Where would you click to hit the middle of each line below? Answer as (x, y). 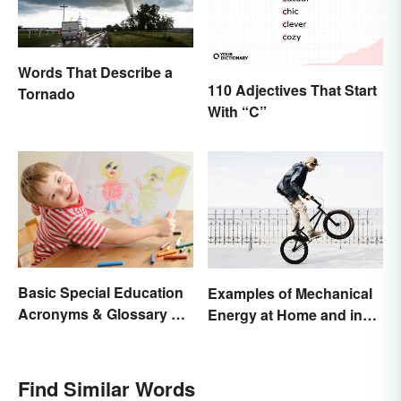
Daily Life (239, 336)
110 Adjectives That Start (292, 90)
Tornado (47, 93)
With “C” (237, 112)
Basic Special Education (101, 293)
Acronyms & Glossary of (101, 314)
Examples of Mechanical (290, 293)
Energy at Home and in (285, 314)
